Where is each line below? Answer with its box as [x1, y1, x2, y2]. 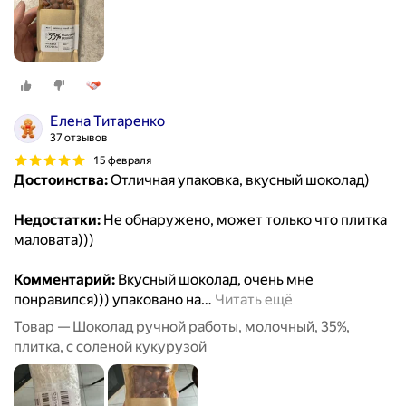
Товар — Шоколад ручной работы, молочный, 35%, [14, 318, 350, 336]
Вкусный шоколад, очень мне [115, 271, 314, 289]
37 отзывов [50, 131, 108, 145]
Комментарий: [14, 271, 115, 289]
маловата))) [14, 231, 94, 249]
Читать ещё [215, 291, 293, 309]
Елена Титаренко [50, 112, 165, 130]
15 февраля [93, 153, 151, 167]
